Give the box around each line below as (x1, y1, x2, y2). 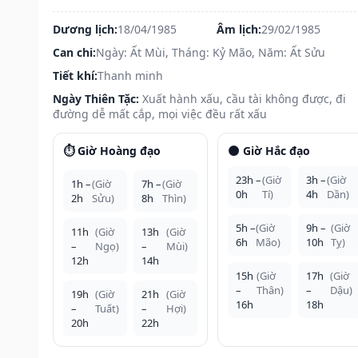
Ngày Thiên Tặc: (53, 90, 139, 106)
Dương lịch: (53, 21, 117, 37)
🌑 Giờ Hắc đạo (227, 142, 310, 158)
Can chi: (53, 44, 96, 60)
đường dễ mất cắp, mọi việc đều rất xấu (53, 105, 267, 121)
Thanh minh (97, 67, 163, 83)
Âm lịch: (216, 21, 261, 37)
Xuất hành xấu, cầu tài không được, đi (142, 90, 346, 106)
